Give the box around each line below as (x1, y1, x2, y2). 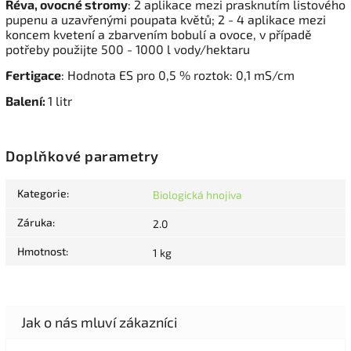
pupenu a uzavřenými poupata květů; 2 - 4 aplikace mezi (5, 12, 326, 27)
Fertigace (5, 67, 61, 83)
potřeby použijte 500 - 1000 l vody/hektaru (5, 42, 250, 57)
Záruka (17, 215, 52, 229)
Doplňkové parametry (5, 147, 159, 165)
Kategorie (17, 186, 67, 200)
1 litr (48, 93, 72, 109)
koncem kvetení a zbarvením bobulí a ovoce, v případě (5, 27, 312, 42)
